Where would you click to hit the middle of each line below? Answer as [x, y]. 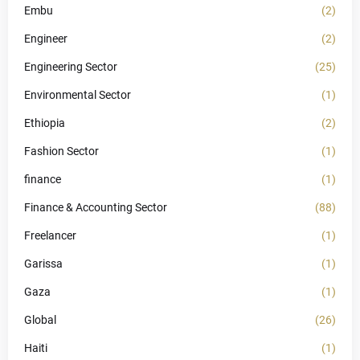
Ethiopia [45, 123]
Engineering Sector [71, 67]
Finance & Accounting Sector [96, 207]
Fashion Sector [61, 151]
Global [40, 320]
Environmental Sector [78, 95]
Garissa [43, 264]
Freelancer [50, 235]
